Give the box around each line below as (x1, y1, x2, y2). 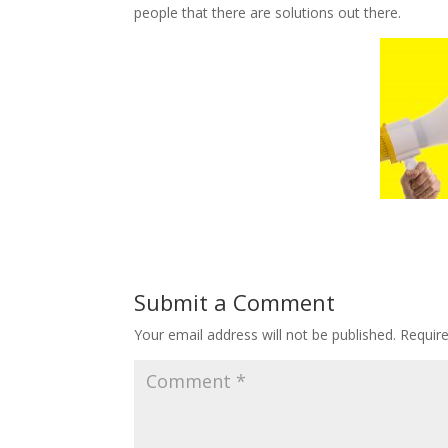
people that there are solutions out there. (134, 2, 402, 22)
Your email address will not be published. (134, 324, 397, 344)
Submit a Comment (134, 286, 336, 317)
